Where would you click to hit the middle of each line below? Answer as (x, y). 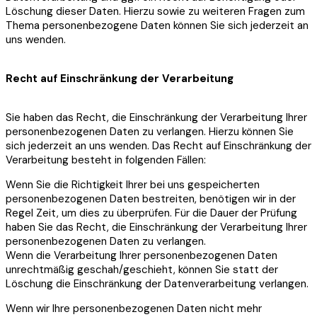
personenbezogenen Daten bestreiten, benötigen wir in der (151, 199)
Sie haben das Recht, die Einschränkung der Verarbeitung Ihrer (156, 118)
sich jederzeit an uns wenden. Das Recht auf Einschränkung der (158, 146)
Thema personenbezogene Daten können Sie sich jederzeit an (157, 26)
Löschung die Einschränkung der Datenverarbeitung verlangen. (157, 284)
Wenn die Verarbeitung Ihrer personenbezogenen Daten (142, 256)
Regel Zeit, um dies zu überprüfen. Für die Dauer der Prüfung (151, 213)
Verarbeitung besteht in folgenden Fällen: (106, 160)
